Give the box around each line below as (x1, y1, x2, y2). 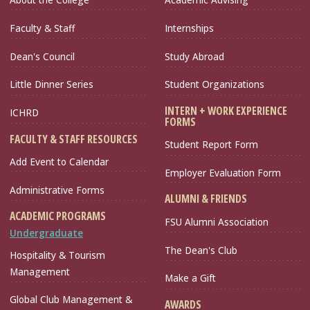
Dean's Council (10, 49, 75, 63)
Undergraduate (10, 226, 83, 240)
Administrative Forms (10, 183, 104, 197)
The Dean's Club (165, 243, 237, 257)
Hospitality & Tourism (10, 248, 105, 262)
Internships (165, 21, 214, 35)
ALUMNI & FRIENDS (165, 191, 247, 207)
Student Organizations (165, 77, 264, 91)
